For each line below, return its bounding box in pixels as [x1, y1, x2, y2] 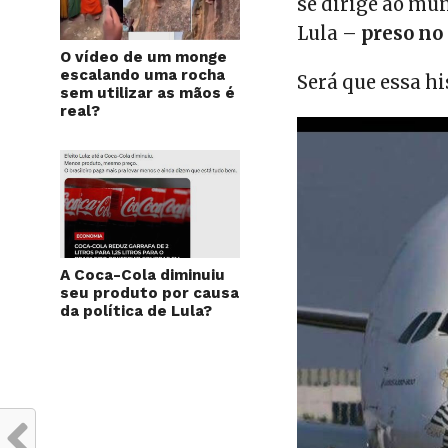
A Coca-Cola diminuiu [60, 266, 225, 285]
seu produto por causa [60, 284, 239, 303]
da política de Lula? [60, 302, 212, 321]
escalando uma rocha [60, 66, 225, 85]
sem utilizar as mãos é [60, 84, 235, 103]
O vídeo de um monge [60, 48, 227, 67]
